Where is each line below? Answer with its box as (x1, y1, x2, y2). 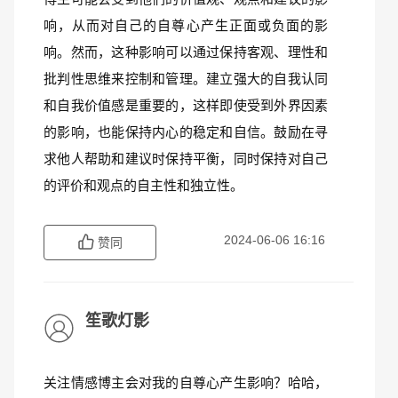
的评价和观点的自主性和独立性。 (44, 178, 243, 193)
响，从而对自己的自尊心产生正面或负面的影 (44, 18, 328, 33)
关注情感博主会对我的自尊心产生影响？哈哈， (44, 375, 328, 390)
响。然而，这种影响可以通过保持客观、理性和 (44, 44, 328, 60)
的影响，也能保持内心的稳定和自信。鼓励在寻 (44, 124, 328, 139)
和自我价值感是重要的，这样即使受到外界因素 (44, 98, 328, 113)
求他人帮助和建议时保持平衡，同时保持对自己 (44, 151, 328, 166)
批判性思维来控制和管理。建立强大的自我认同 (44, 71, 328, 86)
